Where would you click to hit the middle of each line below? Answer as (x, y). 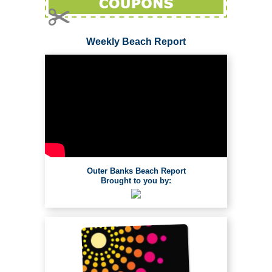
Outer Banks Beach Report (136, 171)
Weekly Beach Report (136, 42)
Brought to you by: (136, 181)
